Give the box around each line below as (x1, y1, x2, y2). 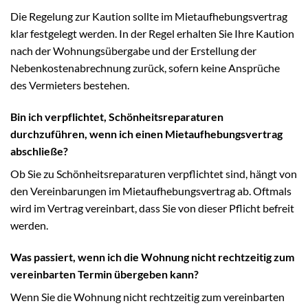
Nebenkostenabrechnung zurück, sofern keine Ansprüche (10, 61, 280, 75)
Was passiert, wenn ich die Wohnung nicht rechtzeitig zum (10, 250, 294, 263)
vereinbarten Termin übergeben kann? (10, 267, 199, 280)
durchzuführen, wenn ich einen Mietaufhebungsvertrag (10, 127, 283, 141)
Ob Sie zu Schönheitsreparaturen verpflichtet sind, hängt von (10, 167, 297, 181)
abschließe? (10, 144, 68, 158)
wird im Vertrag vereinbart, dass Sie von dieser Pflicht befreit (10, 201, 294, 215)
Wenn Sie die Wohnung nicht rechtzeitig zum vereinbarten (10, 289, 285, 303)
